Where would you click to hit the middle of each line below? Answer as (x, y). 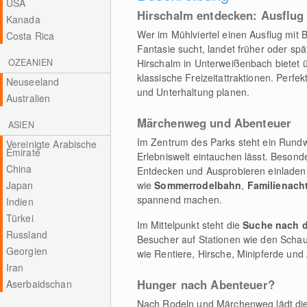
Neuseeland (33, 82)
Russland (26, 234)
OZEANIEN (31, 62)
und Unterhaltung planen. (193, 92)
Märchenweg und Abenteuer (214, 123)
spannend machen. (179, 199)
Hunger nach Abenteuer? (206, 284)
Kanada (23, 19)
